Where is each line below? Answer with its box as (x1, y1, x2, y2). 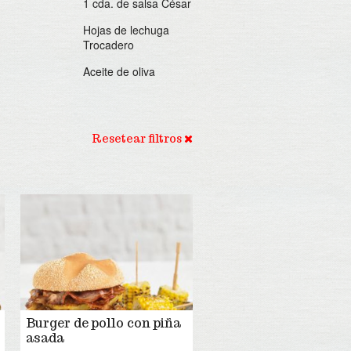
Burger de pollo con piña (26, 315, 181, 331)
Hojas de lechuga (83, 22, 169, 38)
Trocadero (83, 37, 134, 52)
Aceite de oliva (83, 63, 155, 79)
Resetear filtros (92, 132, 184, 146)
